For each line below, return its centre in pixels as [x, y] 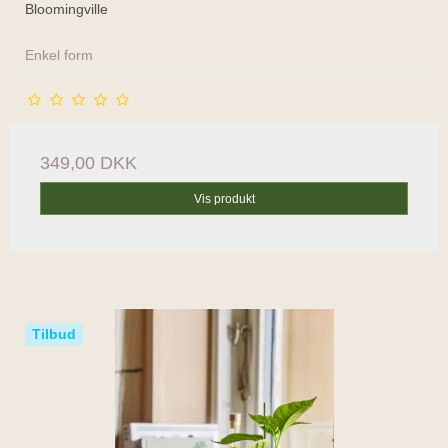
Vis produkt [224, 198]
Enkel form [59, 55]
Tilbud [54, 333]
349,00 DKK [88, 163]
